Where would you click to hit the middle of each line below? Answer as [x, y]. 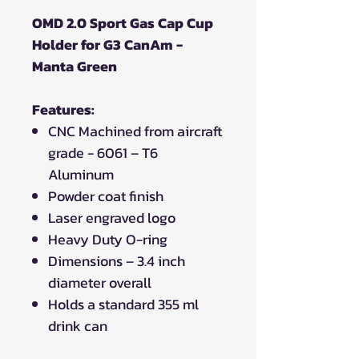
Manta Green [75, 66]
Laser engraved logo [112, 217]
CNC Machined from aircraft [135, 131]
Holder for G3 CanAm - [107, 44]
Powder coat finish [106, 196]
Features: [63, 109]
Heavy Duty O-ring [108, 239]
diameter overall [100, 282]
